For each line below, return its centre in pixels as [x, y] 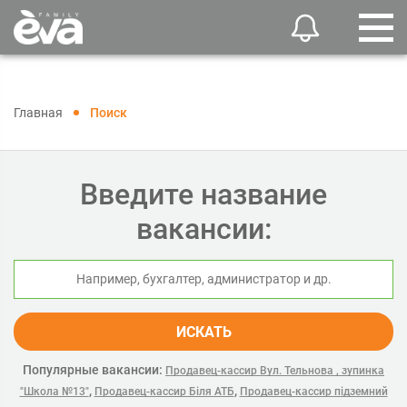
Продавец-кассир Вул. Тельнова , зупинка [275, 371]
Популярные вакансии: [93, 370]
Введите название [203, 194]
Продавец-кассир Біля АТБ [164, 392]
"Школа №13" [54, 392]
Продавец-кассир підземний [313, 392]
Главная [38, 113]
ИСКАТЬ [203, 332]
